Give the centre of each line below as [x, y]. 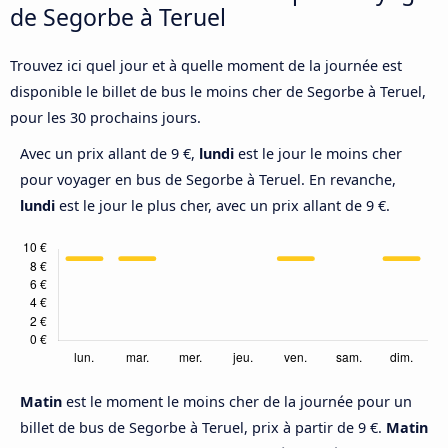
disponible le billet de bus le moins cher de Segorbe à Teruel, [218, 92]
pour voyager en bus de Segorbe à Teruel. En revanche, [208, 180]
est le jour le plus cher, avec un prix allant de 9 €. [222, 206]
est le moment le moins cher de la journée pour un [239, 402]
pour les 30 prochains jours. [105, 118]
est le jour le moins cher [318, 154]
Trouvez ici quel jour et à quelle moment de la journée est [206, 66]
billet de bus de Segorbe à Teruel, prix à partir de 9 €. [203, 428]
